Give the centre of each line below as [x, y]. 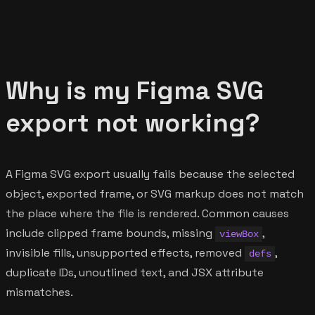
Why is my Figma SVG [135, 90]
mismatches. [39, 292]
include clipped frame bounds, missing [110, 233]
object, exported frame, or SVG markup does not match [155, 193]
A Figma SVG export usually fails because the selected [150, 174]
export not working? [133, 123]
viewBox [239, 234]
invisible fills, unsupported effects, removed [125, 252]
